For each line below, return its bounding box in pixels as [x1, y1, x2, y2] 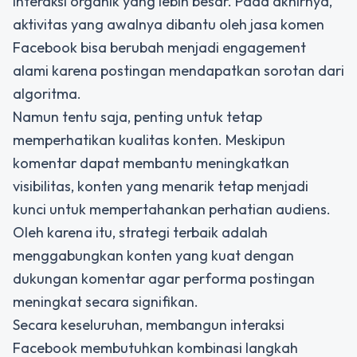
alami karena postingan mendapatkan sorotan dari [13, 61, 344, 80]
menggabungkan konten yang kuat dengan [13, 246, 294, 265]
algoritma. [13, 84, 81, 103]
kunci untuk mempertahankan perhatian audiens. [13, 200, 331, 218]
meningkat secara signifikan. [13, 292, 198, 311]
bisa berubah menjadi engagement [77, 38, 306, 57]
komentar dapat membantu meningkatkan [13, 154, 289, 172]
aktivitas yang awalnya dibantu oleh [13, 15, 250, 33]
